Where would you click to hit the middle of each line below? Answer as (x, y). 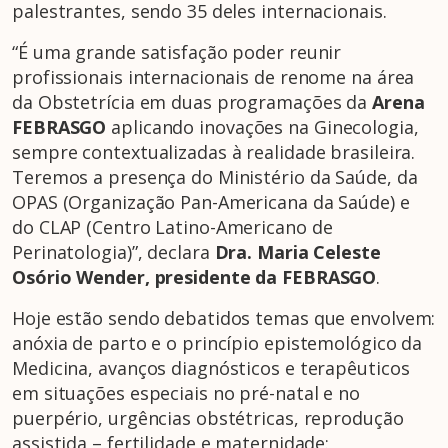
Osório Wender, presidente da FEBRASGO (194, 277)
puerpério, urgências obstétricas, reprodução (208, 418)
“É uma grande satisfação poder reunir (177, 52)
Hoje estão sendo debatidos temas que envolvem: (224, 318)
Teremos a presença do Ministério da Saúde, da (215, 177)
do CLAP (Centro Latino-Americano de (172, 227)
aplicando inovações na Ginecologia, (262, 127)
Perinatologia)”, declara (113, 252)
